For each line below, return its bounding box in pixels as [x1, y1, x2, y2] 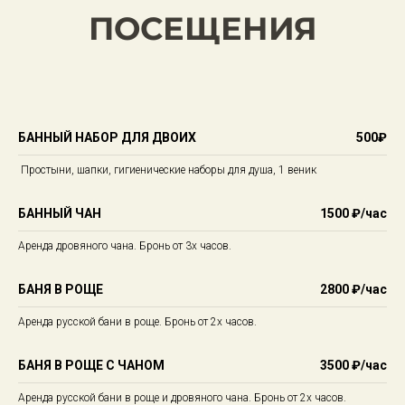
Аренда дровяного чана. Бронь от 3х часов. [18, 240, 231, 252]
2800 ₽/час [320, 282, 387, 297]
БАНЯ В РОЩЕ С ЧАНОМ [18, 358, 165, 372]
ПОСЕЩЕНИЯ [89, 9, 317, 48]
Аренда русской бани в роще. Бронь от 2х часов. [18, 316, 257, 328]
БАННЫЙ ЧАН [18, 206, 101, 221]
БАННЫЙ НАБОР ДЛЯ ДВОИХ [18, 130, 196, 145]
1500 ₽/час [320, 206, 387, 221]
